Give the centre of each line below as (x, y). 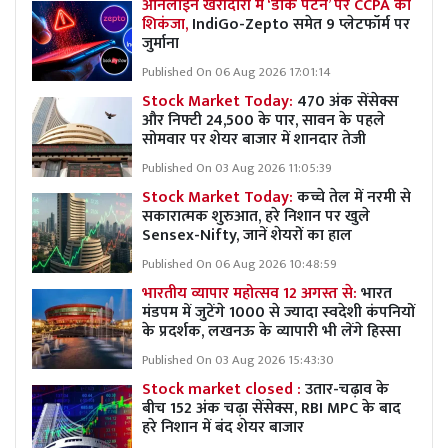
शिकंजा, (167, 24)
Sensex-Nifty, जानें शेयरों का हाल (249, 235)
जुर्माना (160, 43)
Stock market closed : (223, 389)
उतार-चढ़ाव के (347, 389)
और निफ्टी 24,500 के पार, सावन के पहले (263, 120)
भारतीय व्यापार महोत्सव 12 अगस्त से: (251, 293)
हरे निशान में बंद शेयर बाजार (223, 427)
